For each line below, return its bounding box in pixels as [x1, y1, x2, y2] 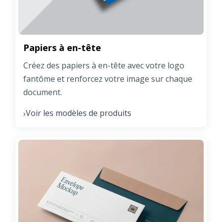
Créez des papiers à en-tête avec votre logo [23, 60, 184, 71]
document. [23, 87, 62, 98]
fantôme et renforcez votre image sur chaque [23, 73, 192, 85]
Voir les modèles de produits [26, 108, 131, 119]
